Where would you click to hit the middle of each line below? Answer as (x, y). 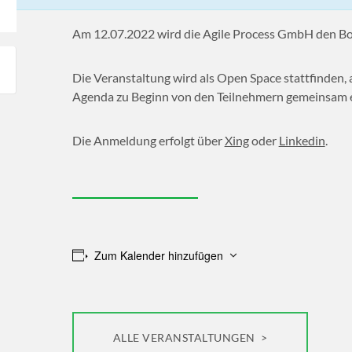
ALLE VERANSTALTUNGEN (185, 337)
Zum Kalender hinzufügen (159, 255)
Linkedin (302, 140)
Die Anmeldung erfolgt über (148, 140)
